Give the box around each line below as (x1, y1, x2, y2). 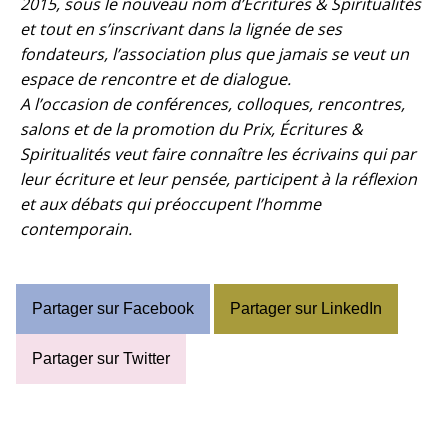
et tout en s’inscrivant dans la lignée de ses (20, 18, 342, 40)
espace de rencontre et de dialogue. (20, 68, 295, 90)
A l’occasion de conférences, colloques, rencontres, (20, 93, 405, 115)
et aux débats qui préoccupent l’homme (20, 193, 321, 215)
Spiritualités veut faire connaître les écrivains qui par (20, 143, 416, 165)
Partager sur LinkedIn (230, 300, 382, 317)
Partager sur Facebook (32, 300, 194, 317)
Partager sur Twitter (32, 350, 170, 367)
